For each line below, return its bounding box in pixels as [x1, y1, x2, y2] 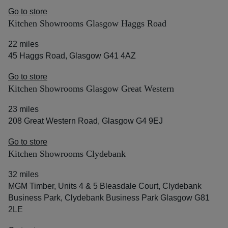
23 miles [8, 105, 39, 113]
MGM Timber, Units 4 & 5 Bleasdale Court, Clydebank [8, 182, 202, 190]
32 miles [8, 170, 39, 179]
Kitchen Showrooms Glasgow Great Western [8, 83, 174, 94]
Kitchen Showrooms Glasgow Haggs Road [8, 18, 166, 28]
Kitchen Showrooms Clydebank [8, 149, 126, 159]
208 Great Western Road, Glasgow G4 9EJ [8, 117, 163, 125]
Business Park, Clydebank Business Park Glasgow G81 [8, 193, 210, 202]
